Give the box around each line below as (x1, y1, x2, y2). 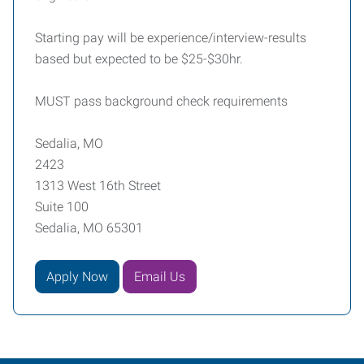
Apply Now (46, 268, 108, 284)
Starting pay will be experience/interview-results (35, 30, 306, 45)
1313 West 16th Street (35, 178, 161, 193)
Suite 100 (35, 199, 89, 214)
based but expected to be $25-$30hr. (35, 51, 246, 67)
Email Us (134, 268, 185, 284)
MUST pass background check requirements (35, 93, 288, 109)
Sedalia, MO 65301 (35, 220, 143, 236)
